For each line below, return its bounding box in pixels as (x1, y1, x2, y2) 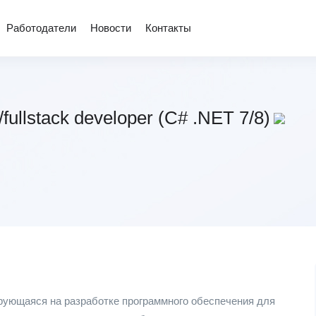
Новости (90, 22, 131, 34)
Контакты (145, 22, 191, 34)
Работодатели (6, 22, 76, 34)
